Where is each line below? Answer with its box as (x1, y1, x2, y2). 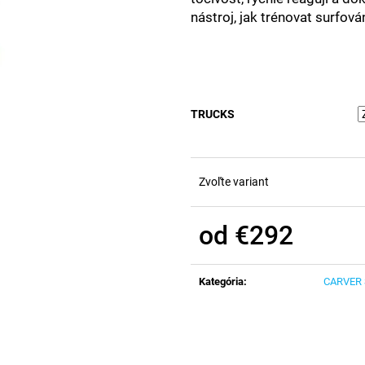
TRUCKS (191, 107, 235, 121)
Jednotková (198, 248, 258, 262)
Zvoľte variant (199, 174, 269, 188)
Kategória (199, 275, 244, 288)
